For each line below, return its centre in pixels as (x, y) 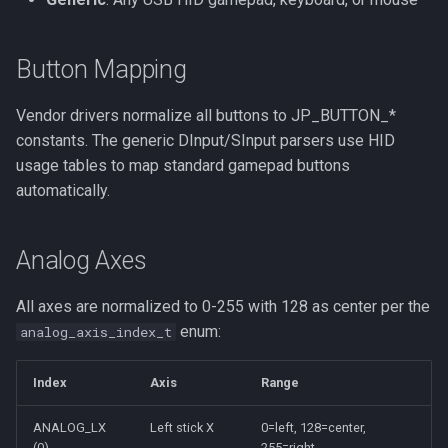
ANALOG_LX (69, 427)
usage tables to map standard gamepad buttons (183, 165)
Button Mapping (101, 69)
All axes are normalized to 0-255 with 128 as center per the (223, 306)
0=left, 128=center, (313, 427)
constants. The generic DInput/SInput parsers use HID (205, 140)
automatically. (63, 190)
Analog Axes (81, 260)
